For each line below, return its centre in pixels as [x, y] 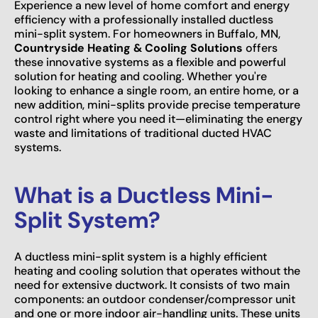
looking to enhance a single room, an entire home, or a [157, 90]
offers [260, 48]
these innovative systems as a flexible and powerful [150, 62]
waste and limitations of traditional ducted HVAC [143, 133]
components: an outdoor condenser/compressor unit [155, 299]
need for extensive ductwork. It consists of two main [152, 285]
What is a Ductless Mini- [144, 195]
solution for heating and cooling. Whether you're [141, 76]
